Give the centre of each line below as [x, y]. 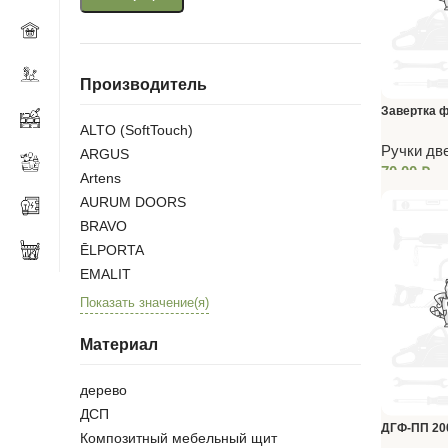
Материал [119, 344]
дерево [103, 390]
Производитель [143, 84]
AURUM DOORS [133, 202]
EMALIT [105, 274]
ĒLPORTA [112, 250]
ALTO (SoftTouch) [136, 130]
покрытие [409, 133]
